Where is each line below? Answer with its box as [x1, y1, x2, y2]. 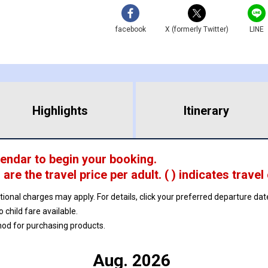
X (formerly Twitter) [165, 25, 229, 33]
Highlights [32, 103, 89, 118]
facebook [115, 25, 146, 33]
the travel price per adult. [22, 167, 162, 182]
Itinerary [183, 103, 229, 118]
